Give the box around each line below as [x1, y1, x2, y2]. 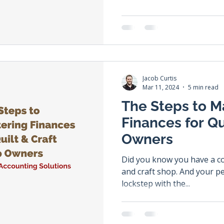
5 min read [188, 82, 218, 91]
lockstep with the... [121, 177, 190, 189]
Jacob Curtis [142, 73, 176, 82]
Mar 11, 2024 [142, 82, 179, 91]
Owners [121, 130, 173, 147]
